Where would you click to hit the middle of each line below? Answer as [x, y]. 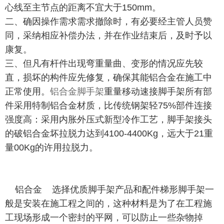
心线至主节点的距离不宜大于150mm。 [83, 8]
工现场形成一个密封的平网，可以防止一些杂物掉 [104, 218]
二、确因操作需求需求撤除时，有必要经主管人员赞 [108, 22]
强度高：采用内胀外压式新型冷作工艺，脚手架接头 [108, 120]
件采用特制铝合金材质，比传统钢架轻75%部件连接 [108, 106]
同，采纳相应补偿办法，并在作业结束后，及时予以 [108, 36]
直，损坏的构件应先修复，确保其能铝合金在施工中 [108, 78]
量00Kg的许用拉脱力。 [51, 148]
